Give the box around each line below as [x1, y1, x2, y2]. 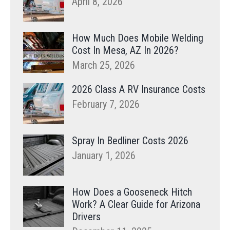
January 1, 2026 [72, 149, 136, 162]
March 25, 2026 [72, 59, 135, 72]
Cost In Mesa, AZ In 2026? [72, 44, 179, 57]
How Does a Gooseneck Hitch [72, 186, 192, 199]
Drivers [72, 210, 101, 223]
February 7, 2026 [72, 98, 140, 111]
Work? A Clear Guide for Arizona [72, 198, 200, 211]
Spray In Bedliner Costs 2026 [72, 135, 188, 147]
